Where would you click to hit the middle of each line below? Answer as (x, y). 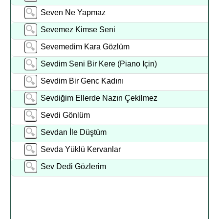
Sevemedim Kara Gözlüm (88, 47)
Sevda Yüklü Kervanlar (86, 149)
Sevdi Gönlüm (66, 115)
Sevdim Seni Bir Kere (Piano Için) (99, 64)
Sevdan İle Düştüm (74, 132)
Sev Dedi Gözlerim (77, 166)
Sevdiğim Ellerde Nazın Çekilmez (99, 98)
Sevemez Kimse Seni (78, 30)
